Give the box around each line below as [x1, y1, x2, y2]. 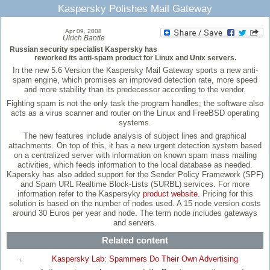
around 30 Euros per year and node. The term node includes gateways [13, 209, 257, 218]
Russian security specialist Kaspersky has [10, 46, 157, 54]
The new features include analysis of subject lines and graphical [24, 131, 246, 141]
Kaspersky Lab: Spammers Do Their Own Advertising [51, 254, 238, 264]
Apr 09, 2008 [65, 28, 102, 35]
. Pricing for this [197, 189, 253, 199]
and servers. [113, 218, 157, 228]
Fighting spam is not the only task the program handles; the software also [7, 98, 263, 108]
